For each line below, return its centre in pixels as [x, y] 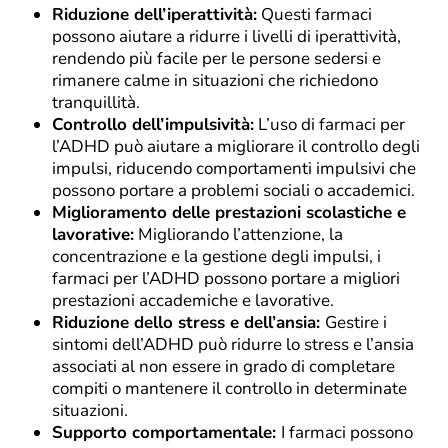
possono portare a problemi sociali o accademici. [233, 190]
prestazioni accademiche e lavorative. [193, 300]
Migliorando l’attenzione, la [238, 234]
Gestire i [356, 322]
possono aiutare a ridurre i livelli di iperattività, [226, 36]
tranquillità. [96, 102]
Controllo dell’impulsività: [153, 124]
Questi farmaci [314, 14]
